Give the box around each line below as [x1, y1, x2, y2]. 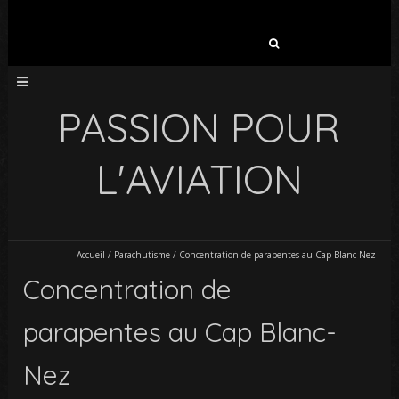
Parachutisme [113, 248, 170, 261]
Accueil [76, 248, 105, 261]
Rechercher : [110, 30, 183, 47]
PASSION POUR [58, 102, 341, 152]
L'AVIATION [95, 154, 303, 204]
